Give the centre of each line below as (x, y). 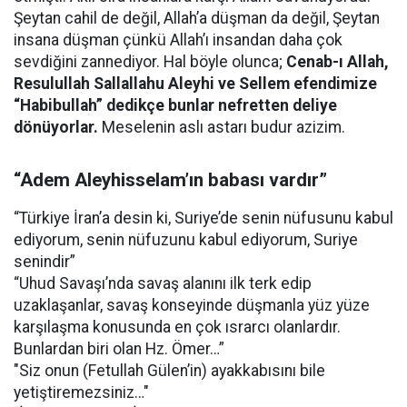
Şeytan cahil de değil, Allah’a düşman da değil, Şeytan (197, 18)
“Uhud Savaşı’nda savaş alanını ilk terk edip (163, 283)
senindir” (45, 262)
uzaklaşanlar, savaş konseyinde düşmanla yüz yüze (192, 305)
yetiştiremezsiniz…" (83, 392)
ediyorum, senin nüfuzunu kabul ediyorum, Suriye (186, 240)
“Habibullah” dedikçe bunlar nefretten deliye (175, 105)
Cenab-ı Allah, (338, 62)
